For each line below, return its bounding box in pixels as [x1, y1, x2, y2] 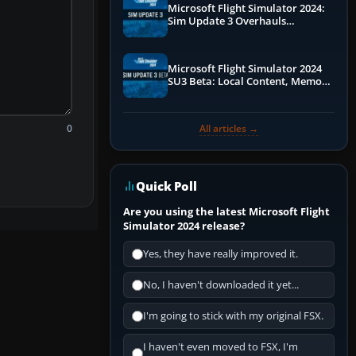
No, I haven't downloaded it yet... [143, 278, 299, 292]
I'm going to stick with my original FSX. [143, 309, 323, 323]
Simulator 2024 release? [123, 219, 245, 234]
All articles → [199, 122, 258, 136]
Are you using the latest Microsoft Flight [123, 204, 330, 219]
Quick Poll [136, 178, 197, 195]
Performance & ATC [168, 27, 264, 41]
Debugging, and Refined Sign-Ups [168, 87, 329, 102]
